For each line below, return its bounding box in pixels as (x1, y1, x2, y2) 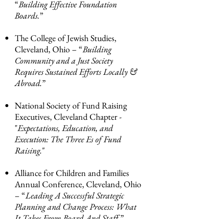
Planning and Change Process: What (15, 201, 136, 212)
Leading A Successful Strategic (25, 190, 124, 201)
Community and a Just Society (15, 55, 113, 66)
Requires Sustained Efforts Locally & (15, 66, 137, 77)
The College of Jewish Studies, (15, 32, 116, 44)
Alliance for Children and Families (15, 167, 129, 178)
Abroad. (15, 77, 42, 88)
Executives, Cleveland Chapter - (15, 111, 122, 122)
